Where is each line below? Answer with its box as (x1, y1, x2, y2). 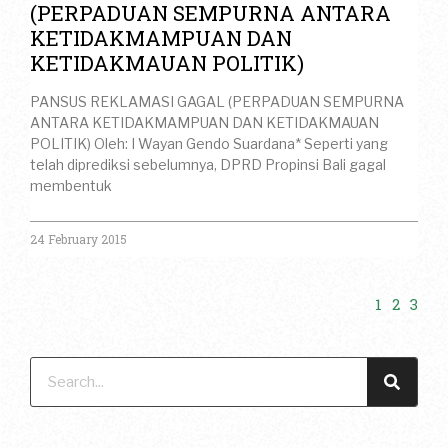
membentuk (30, 177, 112, 195)
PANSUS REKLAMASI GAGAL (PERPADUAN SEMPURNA (30, 93, 404, 111)
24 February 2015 (30, 231, 127, 248)
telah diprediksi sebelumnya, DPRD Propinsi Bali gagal (30, 156, 386, 174)
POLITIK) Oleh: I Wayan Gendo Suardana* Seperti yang (30, 135, 388, 153)
